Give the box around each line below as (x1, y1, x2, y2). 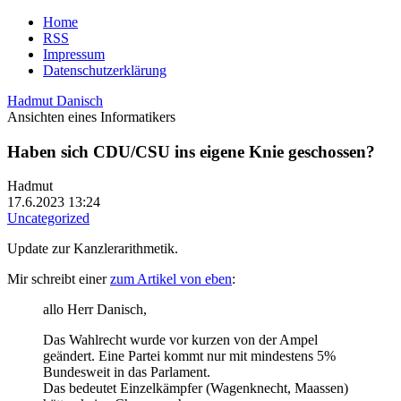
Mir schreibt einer (7, 271, 110, 287)
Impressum (43, 47, 105, 62)
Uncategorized (7, 210, 90, 226)
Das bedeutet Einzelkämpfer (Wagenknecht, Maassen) (43, 380, 348, 397)
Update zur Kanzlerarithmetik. (7, 241, 178, 257)
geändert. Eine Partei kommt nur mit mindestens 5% (43, 348, 336, 364)
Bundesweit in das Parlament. (43, 364, 210, 380)
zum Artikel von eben (110, 271, 232, 287)
